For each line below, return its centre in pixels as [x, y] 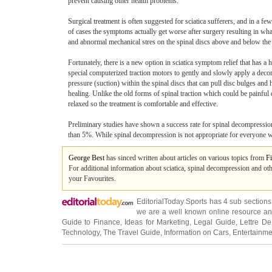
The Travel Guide [132, 233]
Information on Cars [196, 233]
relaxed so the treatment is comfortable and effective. [143, 104]
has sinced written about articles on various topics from [185, 158]
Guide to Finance [91, 222]
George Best [87, 158]
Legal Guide [215, 222]
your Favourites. [92, 178]
